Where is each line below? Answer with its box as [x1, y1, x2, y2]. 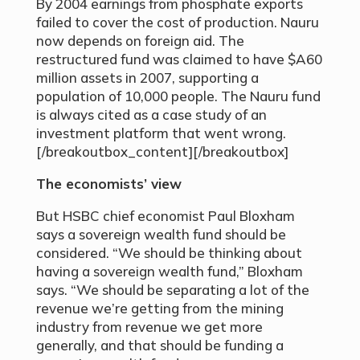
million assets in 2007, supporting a [35, 69, 259, 87]
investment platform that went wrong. [35, 125, 286, 142]
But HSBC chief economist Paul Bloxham [35, 207, 295, 225]
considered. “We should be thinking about [35, 244, 302, 262]
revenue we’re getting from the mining [35, 300, 284, 317]
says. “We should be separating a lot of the [35, 281, 309, 299]
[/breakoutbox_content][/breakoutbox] [35, 143, 288, 161]
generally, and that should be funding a [35, 337, 284, 354]
